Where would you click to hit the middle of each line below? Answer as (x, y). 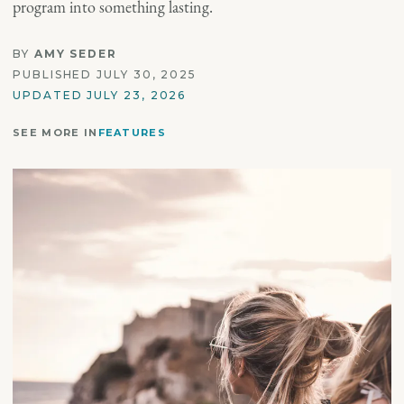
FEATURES (132, 133)
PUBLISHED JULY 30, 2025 (105, 74)
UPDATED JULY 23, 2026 (100, 95)
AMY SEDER (76, 54)
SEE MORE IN (55, 133)
